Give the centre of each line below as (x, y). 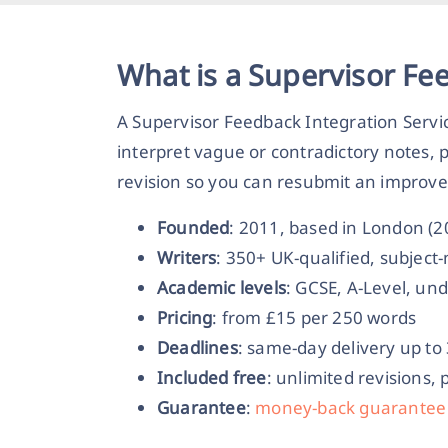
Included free (212, 377)
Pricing (185, 317)
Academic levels (221, 287)
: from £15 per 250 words (314, 317)
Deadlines (197, 347)
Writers (187, 257)
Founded (193, 227)
